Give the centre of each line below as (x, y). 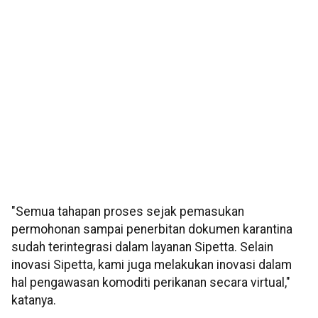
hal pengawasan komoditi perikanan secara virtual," (151, 283)
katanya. (34, 301)
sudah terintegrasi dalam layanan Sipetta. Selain (142, 247)
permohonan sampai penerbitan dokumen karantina (152, 230)
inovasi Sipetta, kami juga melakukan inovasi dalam (152, 265)
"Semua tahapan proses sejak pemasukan (128, 212)
